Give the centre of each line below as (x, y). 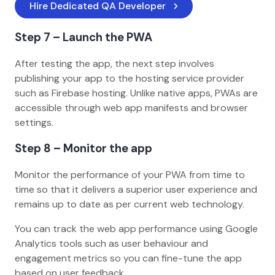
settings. (35, 122)
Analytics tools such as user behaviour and (111, 243)
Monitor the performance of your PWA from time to (130, 174)
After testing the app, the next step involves (114, 63)
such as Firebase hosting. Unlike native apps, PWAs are (136, 93)
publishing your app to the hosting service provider (130, 78)
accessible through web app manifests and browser (131, 107)
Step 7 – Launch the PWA (85, 37)
